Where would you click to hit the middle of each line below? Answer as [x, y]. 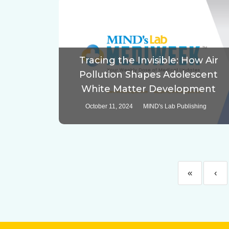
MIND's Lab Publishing [175, 107]
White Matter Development [149, 89]
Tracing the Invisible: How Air [148, 61]
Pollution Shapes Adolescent [149, 75]
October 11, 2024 [109, 107]
